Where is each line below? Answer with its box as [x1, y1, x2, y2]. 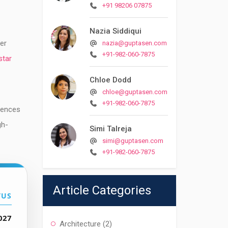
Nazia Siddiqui [89, 26, 141, 36]
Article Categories [52, 183, 151, 197]
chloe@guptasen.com [102, 88, 167, 96]
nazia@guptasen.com [102, 39, 167, 47]
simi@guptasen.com [102, 137, 163, 145]
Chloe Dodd [89, 75, 131, 84]
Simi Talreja [89, 124, 132, 133]
